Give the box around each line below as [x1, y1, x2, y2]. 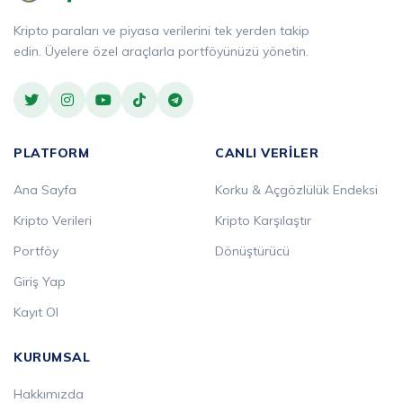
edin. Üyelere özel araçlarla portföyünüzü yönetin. [13, 42, 309, 59]
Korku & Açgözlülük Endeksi [215, 181, 378, 198]
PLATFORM [13, 144, 90, 161]
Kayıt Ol [13, 303, 58, 320]
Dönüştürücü [215, 242, 290, 259]
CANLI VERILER [215, 144, 319, 161]
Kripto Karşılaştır [215, 211, 311, 228]
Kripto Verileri [13, 211, 92, 228]
